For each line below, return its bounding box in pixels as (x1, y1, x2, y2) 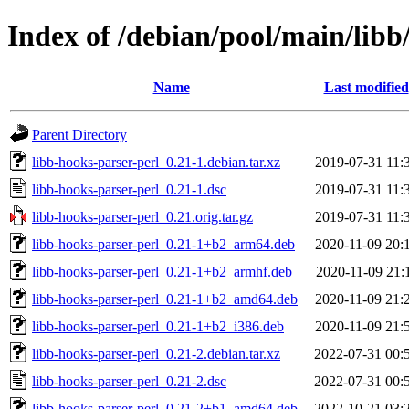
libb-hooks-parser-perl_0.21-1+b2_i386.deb (32, 318, 284, 334)
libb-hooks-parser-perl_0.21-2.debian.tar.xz (32, 345, 280, 362)
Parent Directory (32, 126, 127, 142)
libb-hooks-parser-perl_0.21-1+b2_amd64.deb (32, 290, 298, 307)
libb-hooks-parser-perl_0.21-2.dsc (32, 372, 226, 389)
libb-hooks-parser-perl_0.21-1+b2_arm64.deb (32, 236, 295, 252)
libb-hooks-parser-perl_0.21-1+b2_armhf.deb (32, 263, 292, 279)
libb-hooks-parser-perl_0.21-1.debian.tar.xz (32, 153, 280, 170)
